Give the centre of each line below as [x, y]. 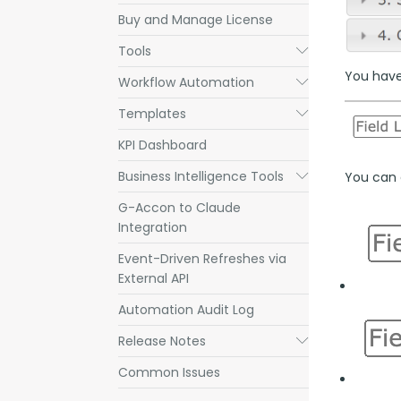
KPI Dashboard [162, 145]
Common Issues [169, 372]
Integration [153, 227]
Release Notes [162, 341]
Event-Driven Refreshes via [202, 259]
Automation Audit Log [186, 310]
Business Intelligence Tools [201, 176]
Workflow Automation [186, 82]
